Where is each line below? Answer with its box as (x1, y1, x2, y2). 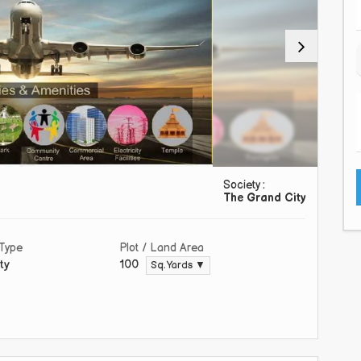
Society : (223, 178, 265, 193)
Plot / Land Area (119, 241, 204, 255)
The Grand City (223, 191, 305, 205)
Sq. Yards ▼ (151, 259, 205, 272)
